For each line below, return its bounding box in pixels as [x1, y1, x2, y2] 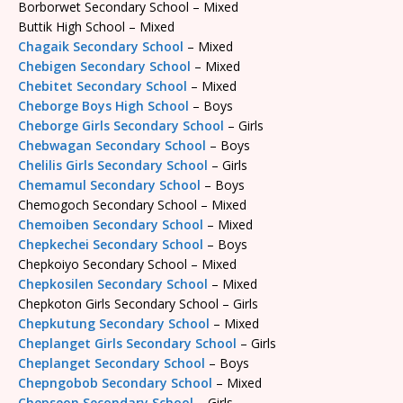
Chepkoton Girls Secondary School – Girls [18, 294, 258, 312]
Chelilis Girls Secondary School [18, 156, 208, 174]
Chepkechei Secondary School [18, 235, 203, 253]
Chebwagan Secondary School [18, 136, 206, 154]
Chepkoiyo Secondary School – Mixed [18, 255, 237, 273]
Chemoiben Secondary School [18, 215, 203, 233]
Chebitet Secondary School [18, 76, 187, 94]
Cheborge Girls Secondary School [18, 116, 224, 134]
